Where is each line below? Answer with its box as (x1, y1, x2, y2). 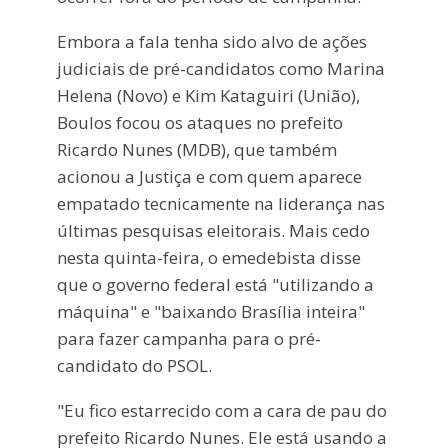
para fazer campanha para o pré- (56, 327, 321, 351)
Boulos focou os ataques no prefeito (56, 111, 343, 135)
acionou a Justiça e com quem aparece (56, 165, 362, 189)
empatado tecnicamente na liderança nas (56, 192, 385, 216)
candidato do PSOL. (56, 354, 212, 378)
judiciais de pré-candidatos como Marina (56, 57, 385, 81)
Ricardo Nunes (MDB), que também (56, 138, 337, 162)
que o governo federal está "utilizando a (56, 273, 374, 297)
